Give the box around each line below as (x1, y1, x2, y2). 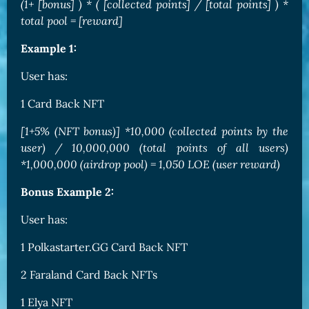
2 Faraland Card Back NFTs (21, 268, 157, 282)
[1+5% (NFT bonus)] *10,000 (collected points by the (21, 124, 288, 139)
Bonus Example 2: (21, 185, 114, 199)
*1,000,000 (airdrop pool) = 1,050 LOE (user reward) (21, 157, 280, 172)
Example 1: (21, 41, 77, 56)
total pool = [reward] (21, 14, 123, 28)
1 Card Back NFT (21, 97, 104, 111)
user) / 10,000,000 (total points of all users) (21, 141, 288, 155)
